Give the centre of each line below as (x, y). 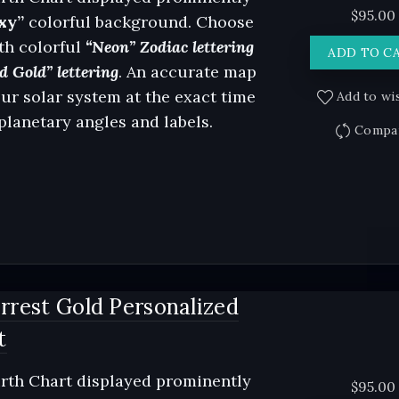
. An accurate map (187, 72)
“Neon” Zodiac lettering (167, 47)
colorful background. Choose (138, 22)
